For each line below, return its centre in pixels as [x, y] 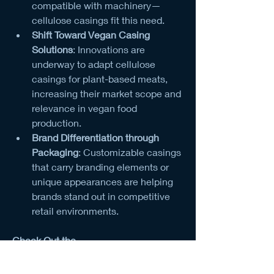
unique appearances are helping [102, 181]
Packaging [55, 152]
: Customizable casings [130, 152]
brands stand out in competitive [101, 196]
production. [57, 122]
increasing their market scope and [106, 93]
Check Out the [44, 240]
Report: [28, 254]
